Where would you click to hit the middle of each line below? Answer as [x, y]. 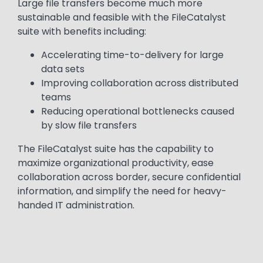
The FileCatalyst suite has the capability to [116, 149]
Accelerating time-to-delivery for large [132, 55]
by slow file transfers [90, 125]
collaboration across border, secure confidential [129, 177]
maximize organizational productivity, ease [116, 163]
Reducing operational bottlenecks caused [138, 111]
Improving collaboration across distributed [140, 83]
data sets [63, 69]
